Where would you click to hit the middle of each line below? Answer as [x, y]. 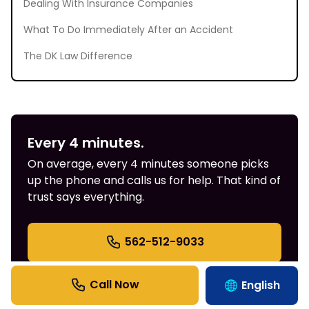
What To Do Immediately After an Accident [128, 30]
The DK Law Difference [78, 56]
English [261, 286]
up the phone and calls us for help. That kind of [154, 181]
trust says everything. [86, 197]
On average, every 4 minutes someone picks [148, 164]
